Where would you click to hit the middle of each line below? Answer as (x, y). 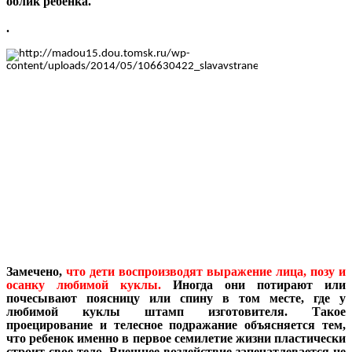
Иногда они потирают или (259, 284)
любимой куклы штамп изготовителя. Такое (176, 311)
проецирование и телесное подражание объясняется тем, (176, 324)
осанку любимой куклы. (84, 284)
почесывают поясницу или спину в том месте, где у (176, 298)
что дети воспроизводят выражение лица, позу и (206, 271)
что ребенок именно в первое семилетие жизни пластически (176, 338)
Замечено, (36, 271)
